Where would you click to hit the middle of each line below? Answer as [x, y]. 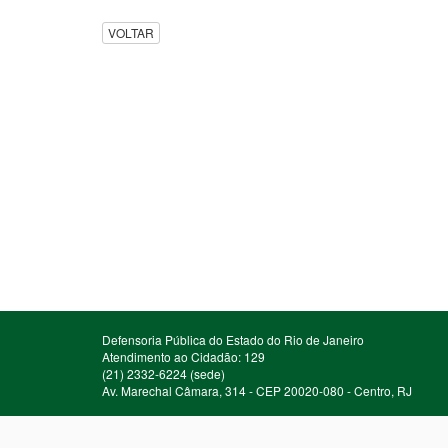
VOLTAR [131, 33]
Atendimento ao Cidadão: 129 [183, 356]
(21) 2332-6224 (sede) [163, 373]
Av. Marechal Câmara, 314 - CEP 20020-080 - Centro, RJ [257, 390]
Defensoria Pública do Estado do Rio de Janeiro [233, 339]
